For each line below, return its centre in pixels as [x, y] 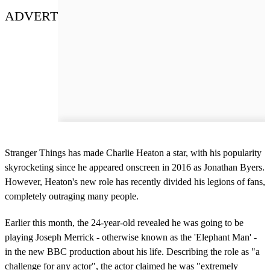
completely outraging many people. [72, 196]
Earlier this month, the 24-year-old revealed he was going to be [124, 222]
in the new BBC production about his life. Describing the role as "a [132, 251]
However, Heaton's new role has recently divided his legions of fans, [135, 181]
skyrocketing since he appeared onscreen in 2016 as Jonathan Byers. [135, 167]
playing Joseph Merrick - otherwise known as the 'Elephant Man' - [131, 237]
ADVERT [31, 16]
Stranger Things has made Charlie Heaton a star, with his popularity [133, 152]
